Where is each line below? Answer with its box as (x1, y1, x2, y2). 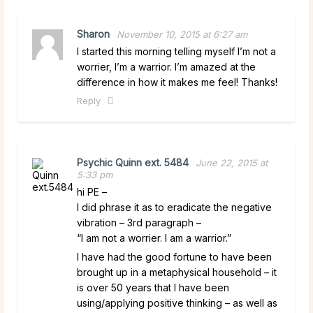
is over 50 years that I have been (77, 281, 229, 293)
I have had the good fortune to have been (77, 250, 272, 263)
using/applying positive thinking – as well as (77, 296, 277, 309)
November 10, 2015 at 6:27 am (117, 28, 247, 40)
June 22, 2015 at (196, 156, 268, 168)
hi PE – (77, 185, 107, 198)
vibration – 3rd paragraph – (77, 216, 201, 228)
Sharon (77, 27, 110, 40)
